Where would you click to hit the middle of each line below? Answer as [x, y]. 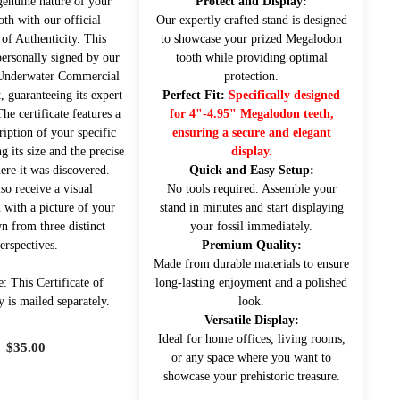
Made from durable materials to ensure [252, 263]
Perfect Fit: [196, 95]
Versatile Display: [251, 320]
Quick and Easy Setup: [251, 170]
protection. [252, 76]
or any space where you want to [252, 357]
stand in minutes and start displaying [251, 207]
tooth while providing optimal [251, 57]
